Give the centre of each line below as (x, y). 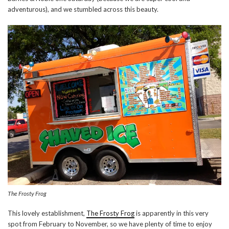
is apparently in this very (171, 213)
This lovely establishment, (47, 213)
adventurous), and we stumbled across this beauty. (83, 9)
